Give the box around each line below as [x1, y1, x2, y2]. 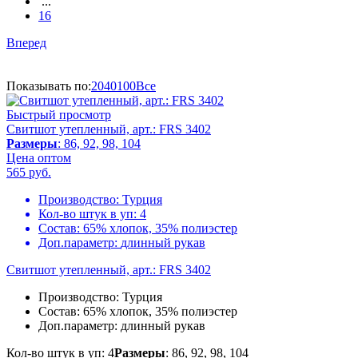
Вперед [6, 36, 46, 50]
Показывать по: [6, 79, 91, 93]
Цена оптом [6, 151, 71, 165]
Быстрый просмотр [6, 108, 111, 122]
